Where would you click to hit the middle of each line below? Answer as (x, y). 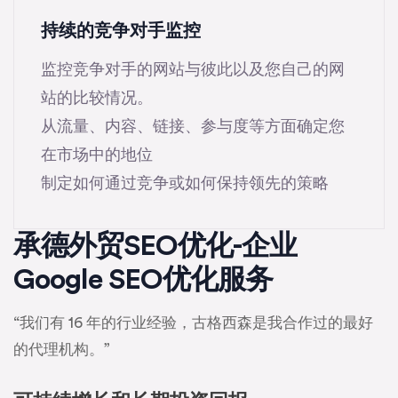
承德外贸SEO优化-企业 (155, 247)
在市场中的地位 (97, 155)
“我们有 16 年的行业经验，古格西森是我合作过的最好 (193, 323)
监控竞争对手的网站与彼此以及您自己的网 (193, 70)
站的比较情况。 (97, 98)
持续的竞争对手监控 (121, 32)
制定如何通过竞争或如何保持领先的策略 (185, 183)
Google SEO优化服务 (143, 280)
